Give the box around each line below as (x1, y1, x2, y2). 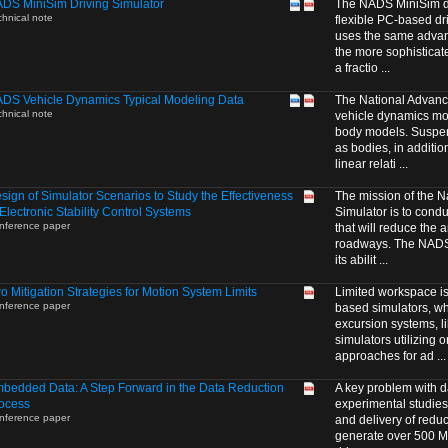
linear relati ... (335, 157, 408, 171)
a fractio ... (335, 61, 390, 75)
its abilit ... (335, 253, 388, 267)
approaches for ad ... (335, 349, 446, 363)
